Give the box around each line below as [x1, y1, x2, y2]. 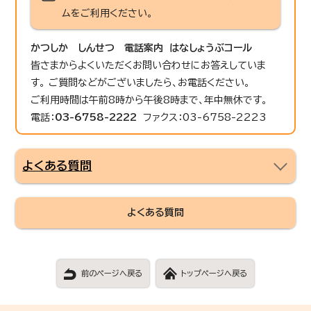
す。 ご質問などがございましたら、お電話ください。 [31, 77, 251, 87]
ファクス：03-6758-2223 [137, 112, 267, 122]
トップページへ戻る [180, 269, 247, 277]
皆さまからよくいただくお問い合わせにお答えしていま [31, 60, 267, 70]
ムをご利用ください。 [62, 8, 153, 18]
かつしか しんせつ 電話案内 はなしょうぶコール [31, 42, 253, 53]
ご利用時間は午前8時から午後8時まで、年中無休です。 [31, 94, 268, 105]
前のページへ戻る [81, 269, 142, 277]
